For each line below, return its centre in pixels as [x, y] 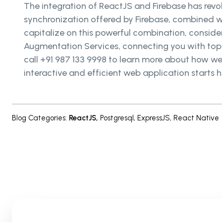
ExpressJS [154, 118]
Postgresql [117, 118]
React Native [196, 118]
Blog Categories [39, 118]
